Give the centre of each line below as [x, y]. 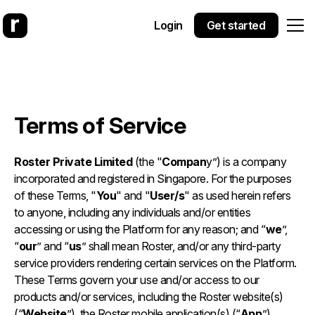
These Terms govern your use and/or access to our [137, 280]
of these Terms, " [55, 195]
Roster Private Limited [73, 162]
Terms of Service [100, 126]
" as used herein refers [238, 195]
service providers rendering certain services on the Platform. [155, 263]
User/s [167, 195]
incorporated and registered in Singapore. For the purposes [153, 179]
